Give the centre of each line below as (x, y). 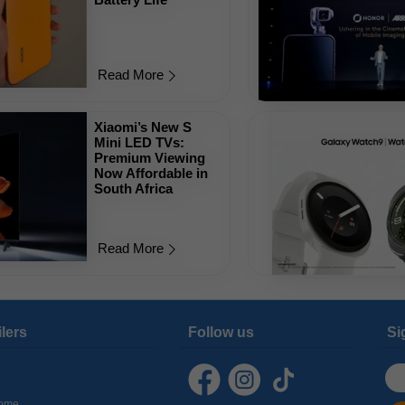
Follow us (221, 332)
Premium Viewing (150, 158)
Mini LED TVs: (140, 142)
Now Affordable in (151, 173)
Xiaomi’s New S (143, 127)
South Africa (134, 188)
